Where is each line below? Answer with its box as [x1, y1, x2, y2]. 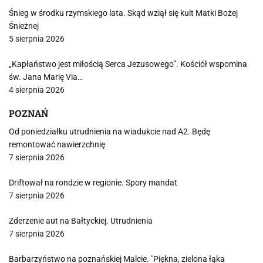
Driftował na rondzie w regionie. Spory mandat [9, 178, 177, 187]
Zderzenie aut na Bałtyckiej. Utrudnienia [9, 216, 153, 225]
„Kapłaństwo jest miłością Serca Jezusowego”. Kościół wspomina [9, 59, 247, 69]
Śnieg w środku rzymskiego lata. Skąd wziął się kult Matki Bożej [9, 8, 238, 18]
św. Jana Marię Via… [9, 72, 83, 82]
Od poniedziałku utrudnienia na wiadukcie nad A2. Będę [9, 127, 210, 136]
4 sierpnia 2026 [9, 85, 65, 95]
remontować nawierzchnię [9, 140, 105, 149]
